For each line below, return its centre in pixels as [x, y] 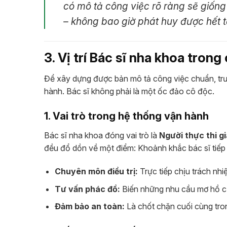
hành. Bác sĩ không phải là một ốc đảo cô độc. [129, 91]
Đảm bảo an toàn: [89, 206]
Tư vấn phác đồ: [87, 189]
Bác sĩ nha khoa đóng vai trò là [102, 136]
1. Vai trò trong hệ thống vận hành [126, 116]
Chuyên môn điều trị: [96, 172]
